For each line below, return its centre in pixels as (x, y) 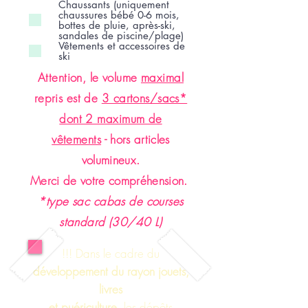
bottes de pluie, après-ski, (117, 25)
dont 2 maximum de (111, 118)
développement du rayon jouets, (111, 271)
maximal (163, 77)
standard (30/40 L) (111, 221)
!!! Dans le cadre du (111, 253)
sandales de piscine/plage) (121, 35)
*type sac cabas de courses (111, 201)
